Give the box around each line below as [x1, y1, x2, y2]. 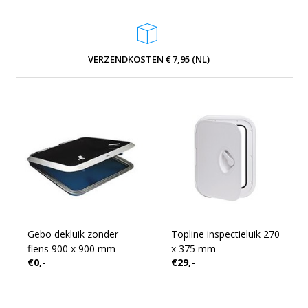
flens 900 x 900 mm [27, 242, 115, 255]
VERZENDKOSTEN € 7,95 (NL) [88, 52, 210, 65]
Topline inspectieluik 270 [170, 228, 280, 241]
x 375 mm [170, 242, 216, 255]
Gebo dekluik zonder [27, 228, 87, 241]
